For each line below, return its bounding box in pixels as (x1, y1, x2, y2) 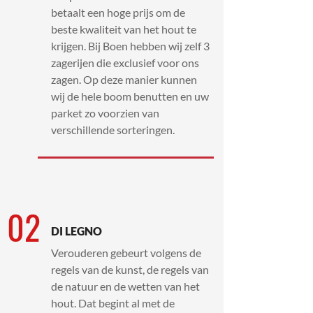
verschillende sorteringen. (51, 123, 175, 136)
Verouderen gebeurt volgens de (51, 246, 201, 259)
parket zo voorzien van (51, 106, 159, 119)
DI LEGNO (51, 224, 102, 238)
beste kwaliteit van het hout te (51, 22, 196, 36)
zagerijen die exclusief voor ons (51, 56, 199, 69)
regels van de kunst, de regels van (51, 263, 209, 276)
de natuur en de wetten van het (51, 279, 200, 293)
